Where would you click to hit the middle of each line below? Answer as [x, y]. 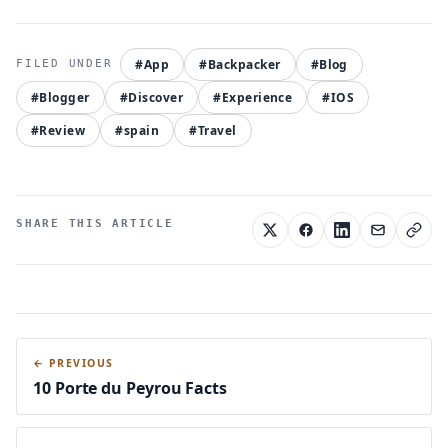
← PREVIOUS [73, 362]
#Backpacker [240, 64]
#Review [58, 130]
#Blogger [60, 97]
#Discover [151, 97]
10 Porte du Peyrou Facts [130, 387]
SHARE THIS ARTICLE [95, 223]
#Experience [253, 97]
